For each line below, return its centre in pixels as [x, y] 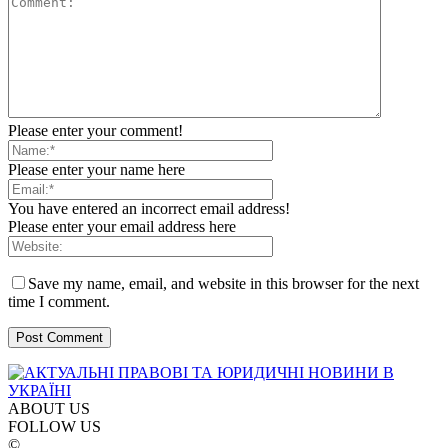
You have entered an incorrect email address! [149, 209]
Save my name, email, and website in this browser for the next [223, 284]
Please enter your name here [96, 170]
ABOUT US [49, 409]
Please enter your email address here [122, 227]
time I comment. [59, 302]
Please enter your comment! [95, 131]
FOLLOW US [54, 427]
